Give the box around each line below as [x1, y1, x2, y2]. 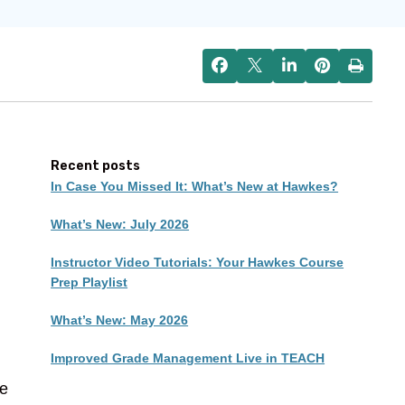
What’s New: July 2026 [51, 216, 190, 231]
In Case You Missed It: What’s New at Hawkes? [51, 178, 339, 193]
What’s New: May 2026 [51, 312, 189, 327]
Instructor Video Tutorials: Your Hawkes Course [51, 254, 344, 269]
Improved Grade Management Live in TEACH [51, 350, 325, 365]
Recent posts [51, 157, 141, 174]
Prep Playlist [51, 274, 128, 289]
